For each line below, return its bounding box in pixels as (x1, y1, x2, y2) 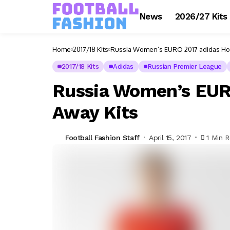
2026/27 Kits (175, 11, 227, 22)
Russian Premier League (147, 63, 222, 70)
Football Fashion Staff (65, 133, 140, 142)
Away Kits (52, 102, 138, 123)
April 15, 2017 (149, 133, 191, 142)
